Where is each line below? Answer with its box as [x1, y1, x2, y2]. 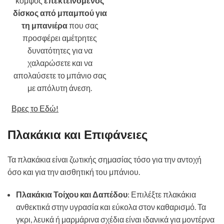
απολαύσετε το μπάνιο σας [13, 70, 106, 80]
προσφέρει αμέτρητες [22, 33, 97, 42]
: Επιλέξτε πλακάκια [127, 189, 196, 199]
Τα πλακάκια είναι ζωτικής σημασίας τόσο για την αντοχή [7, 154, 201, 164]
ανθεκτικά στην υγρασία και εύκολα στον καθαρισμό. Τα [16, 202, 206, 211]
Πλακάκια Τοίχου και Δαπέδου [16, 189, 127, 199]
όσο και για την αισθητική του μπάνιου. [7, 167, 140, 176]
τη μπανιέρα [21, 20, 67, 30]
